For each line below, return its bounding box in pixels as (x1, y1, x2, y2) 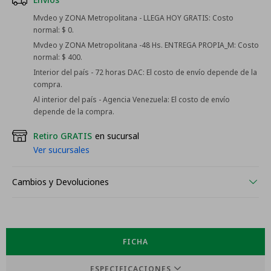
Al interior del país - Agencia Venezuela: (33, 94, 169, 105)
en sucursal (95, 130, 139, 142)
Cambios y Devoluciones (12, 176, 109, 188)
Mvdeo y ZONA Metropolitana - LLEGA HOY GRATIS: (33, 13, 211, 23)
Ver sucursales (33, 144, 90, 155)
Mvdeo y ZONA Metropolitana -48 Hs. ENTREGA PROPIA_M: (33, 40, 236, 50)
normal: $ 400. (33, 52, 82, 62)
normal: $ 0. (33, 25, 74, 35)
